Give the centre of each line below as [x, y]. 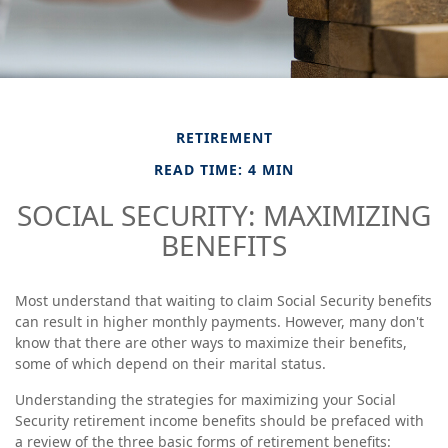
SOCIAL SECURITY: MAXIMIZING [224, 215]
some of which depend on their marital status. [170, 363]
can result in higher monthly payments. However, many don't [219, 321]
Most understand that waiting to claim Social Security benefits [223, 300]
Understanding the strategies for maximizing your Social [205, 399]
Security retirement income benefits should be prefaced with [219, 420]
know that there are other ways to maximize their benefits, [211, 342]
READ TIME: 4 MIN [224, 169]
